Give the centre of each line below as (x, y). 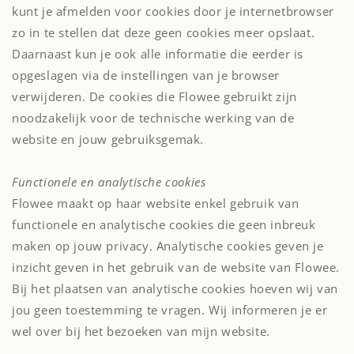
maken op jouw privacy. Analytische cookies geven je (168, 246)
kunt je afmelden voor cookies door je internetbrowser (173, 11)
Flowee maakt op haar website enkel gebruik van (156, 203)
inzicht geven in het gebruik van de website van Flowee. (176, 267)
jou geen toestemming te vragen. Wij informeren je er (170, 310)
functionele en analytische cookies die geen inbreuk (164, 224)
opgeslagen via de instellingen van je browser (146, 75)
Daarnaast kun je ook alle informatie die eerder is (158, 54)
